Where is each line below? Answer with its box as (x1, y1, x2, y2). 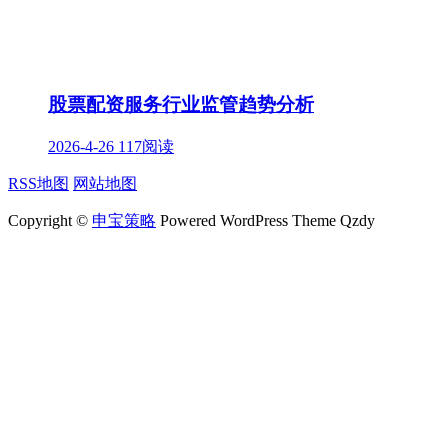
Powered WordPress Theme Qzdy (156, 212, 375, 230)
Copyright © (8, 212, 92, 230)
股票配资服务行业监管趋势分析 (48, 94, 314, 116)
